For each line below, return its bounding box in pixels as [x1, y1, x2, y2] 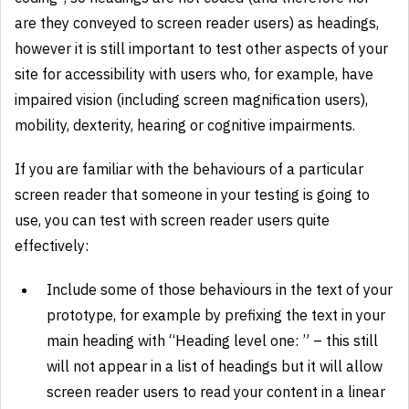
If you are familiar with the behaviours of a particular [15, 160, 363, 178]
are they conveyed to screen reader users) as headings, [15, 14, 379, 32]
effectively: [15, 236, 89, 255]
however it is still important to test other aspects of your [15, 39, 388, 58]
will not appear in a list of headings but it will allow [47, 357, 383, 375]
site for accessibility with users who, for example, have [15, 65, 373, 83]
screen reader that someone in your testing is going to [15, 185, 370, 204]
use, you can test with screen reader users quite [15, 211, 330, 229]
